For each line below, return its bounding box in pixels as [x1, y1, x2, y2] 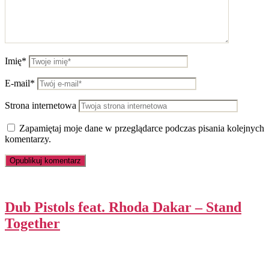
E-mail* [5, 78, 35, 89]
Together [5, 216, 60, 232]
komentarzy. [5, 134, 51, 145]
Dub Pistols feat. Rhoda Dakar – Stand [5, 199, 241, 216]
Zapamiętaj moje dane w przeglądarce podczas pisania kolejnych [19, 123, 264, 134]
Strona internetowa [5, 100, 76, 111]
